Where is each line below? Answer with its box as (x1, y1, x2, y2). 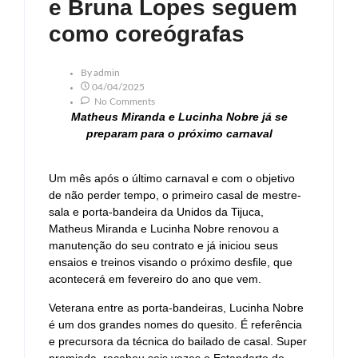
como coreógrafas (49, 22, 245, 46)
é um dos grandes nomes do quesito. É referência (49, 317, 302, 331)
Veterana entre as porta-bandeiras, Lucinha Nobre (49, 300, 304, 314)
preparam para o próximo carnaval (86, 127, 272, 140)
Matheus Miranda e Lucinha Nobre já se (70, 110, 288, 123)
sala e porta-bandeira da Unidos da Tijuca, (49, 205, 264, 219)
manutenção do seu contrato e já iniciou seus (49, 239, 278, 253)
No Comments (92, 97, 155, 106)
